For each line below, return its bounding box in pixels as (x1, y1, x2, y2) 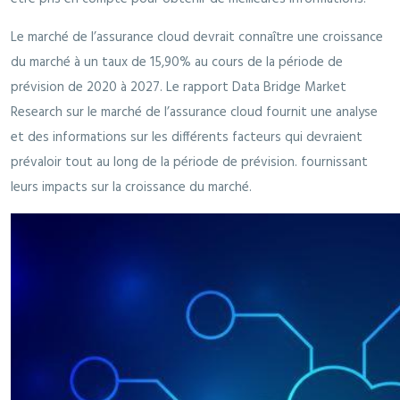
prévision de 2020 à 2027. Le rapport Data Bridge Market (11, 76, 346, 98)
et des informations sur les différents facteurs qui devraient (11, 126, 362, 148)
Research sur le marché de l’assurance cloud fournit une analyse (11, 101, 378, 123)
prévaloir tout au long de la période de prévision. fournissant (11, 151, 368, 173)
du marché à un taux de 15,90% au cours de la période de (11, 51, 343, 73)
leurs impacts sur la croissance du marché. (11, 176, 252, 198)
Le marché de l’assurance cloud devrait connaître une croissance (11, 26, 383, 48)
